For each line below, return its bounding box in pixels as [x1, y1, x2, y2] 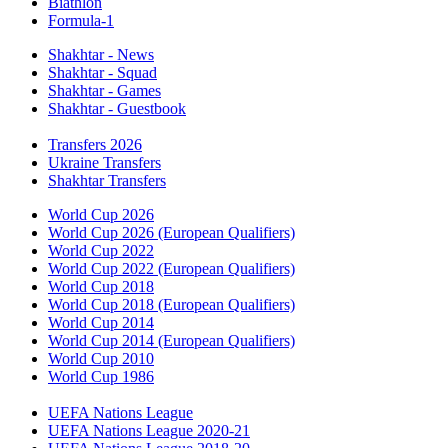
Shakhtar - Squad [48, 63, 157, 81]
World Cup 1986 [48, 367, 154, 385]
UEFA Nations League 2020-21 [48, 421, 250, 439]
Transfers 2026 [48, 135, 142, 153]
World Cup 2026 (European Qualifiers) [48, 223, 295, 241]
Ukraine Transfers [48, 153, 161, 171]
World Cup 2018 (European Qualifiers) [48, 295, 295, 313]
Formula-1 [48, 11, 114, 29]
